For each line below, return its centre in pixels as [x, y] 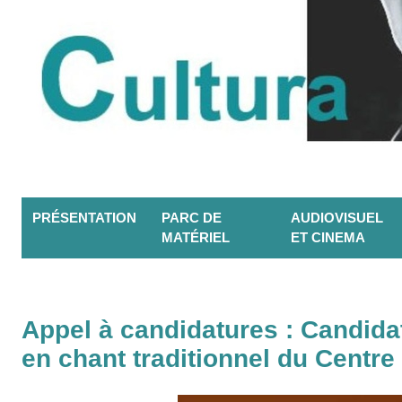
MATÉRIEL [196, 238]
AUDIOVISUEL [337, 218]
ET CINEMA [328, 238]
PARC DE [192, 218]
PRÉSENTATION [84, 218]
